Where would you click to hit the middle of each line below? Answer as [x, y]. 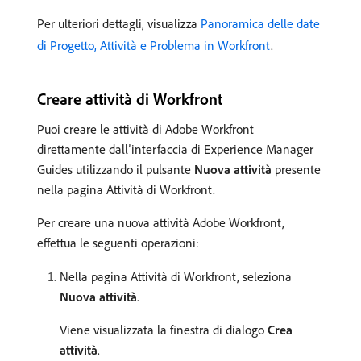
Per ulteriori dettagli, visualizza [119, 23]
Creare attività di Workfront [130, 98]
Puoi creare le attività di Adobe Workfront [145, 129]
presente [296, 169]
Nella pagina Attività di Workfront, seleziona [176, 276]
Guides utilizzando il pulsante [116, 169]
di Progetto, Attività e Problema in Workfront [154, 45]
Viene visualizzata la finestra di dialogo [164, 329]
